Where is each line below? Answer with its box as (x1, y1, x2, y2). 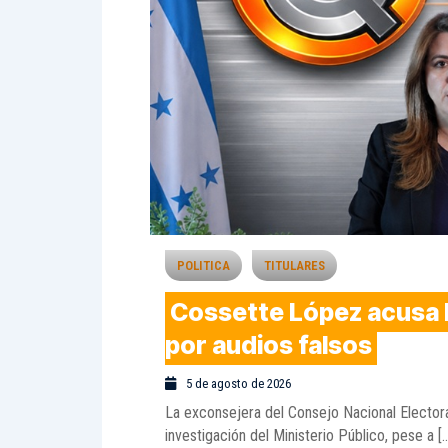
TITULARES (264, 258, 325, 274)
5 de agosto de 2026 (186, 376, 291, 392)
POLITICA (177, 258, 230, 274)
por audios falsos (165, 330, 372, 361)
